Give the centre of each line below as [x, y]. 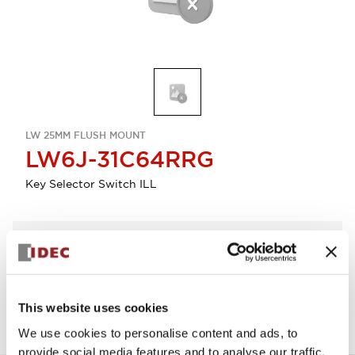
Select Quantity [62, 244]
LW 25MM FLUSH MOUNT [86, 136]
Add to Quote [228, 271]
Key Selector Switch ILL [91, 184]
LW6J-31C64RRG [120, 159]
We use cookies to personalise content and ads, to [158, 333]
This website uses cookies [94, 307]
